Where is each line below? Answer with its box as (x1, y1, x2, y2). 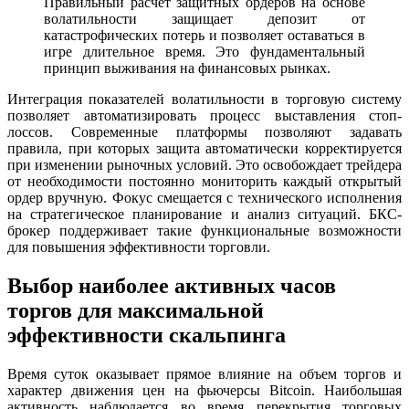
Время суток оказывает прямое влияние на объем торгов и (7, 366, 402, 383)
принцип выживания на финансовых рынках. (44, 60, 330, 77)
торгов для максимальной (7, 299, 264, 323)
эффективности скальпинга (7, 323, 286, 348)
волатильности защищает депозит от (44, 11, 365, 27)
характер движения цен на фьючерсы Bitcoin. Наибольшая (7, 383, 402, 399)
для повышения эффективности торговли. (7, 239, 270, 256)
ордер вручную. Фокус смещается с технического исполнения (7, 190, 402, 206)
